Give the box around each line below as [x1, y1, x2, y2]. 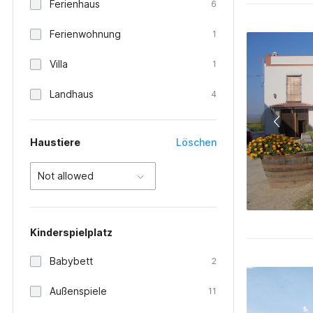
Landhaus [50, 88, 94, 100]
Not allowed [38, 170, 94, 182]
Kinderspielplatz [30, 226, 112, 238]
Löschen [176, 136, 217, 148]
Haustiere [30, 136, 80, 148]
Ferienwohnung [50, 28, 121, 40]
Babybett [50, 255, 93, 267]
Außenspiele [50, 285, 107, 297]
